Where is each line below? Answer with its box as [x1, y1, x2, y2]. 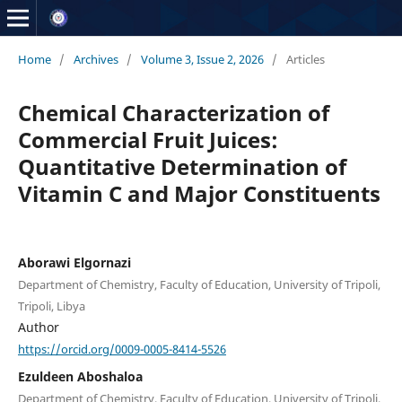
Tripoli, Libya [17, 297, 85, 314]
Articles [285, 50, 325, 67]
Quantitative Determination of [17, 151, 346, 181]
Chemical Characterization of [17, 97, 329, 127]
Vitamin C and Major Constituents [17, 178, 380, 208]
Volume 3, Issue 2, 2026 [140, 50, 264, 67]
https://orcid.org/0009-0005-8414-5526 [17, 340, 226, 357]
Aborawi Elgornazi [17, 253, 131, 271]
